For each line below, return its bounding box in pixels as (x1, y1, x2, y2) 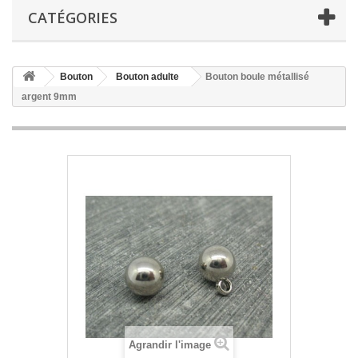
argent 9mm (22, 91, 77, 102)
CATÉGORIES (28, 8, 117, 27)
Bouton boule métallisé (205, 71, 309, 82)
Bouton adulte (116, 71, 179, 82)
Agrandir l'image (129, 339, 211, 351)
